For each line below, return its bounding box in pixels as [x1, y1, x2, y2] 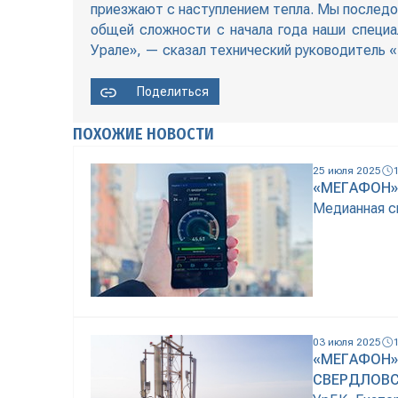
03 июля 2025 [313, 336, 381, 348]
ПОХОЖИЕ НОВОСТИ [73, 124, 214, 144]
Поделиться [137, 84, 209, 99]
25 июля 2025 [313, 164, 381, 177]
